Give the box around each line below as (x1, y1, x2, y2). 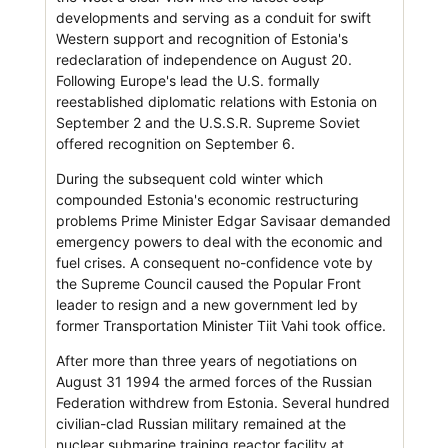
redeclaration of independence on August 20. (55, 50, 352, 68)
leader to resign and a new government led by (55, 295, 358, 313)
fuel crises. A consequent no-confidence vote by (55, 253, 373, 271)
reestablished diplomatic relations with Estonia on (55, 92, 377, 110)
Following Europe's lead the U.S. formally (55, 71, 320, 89)
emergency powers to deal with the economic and (55, 232, 383, 250)
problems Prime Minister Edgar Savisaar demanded (55, 211, 391, 229)
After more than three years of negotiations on (55, 351, 357, 369)
